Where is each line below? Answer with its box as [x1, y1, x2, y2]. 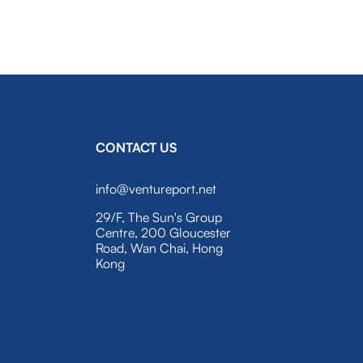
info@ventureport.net [96, 181, 217, 197]
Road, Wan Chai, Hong [96, 240, 224, 256]
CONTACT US [96, 139, 177, 156]
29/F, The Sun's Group [96, 209, 223, 225]
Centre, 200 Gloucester [96, 224, 232, 241]
